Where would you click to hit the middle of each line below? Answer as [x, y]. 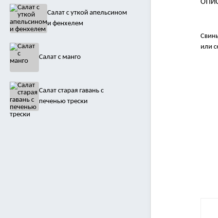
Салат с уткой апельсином [87, 13]
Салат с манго [60, 57]
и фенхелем [65, 24]
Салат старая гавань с [71, 91]
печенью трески [63, 101]
